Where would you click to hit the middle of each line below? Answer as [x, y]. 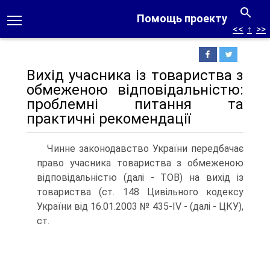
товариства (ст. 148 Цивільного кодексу [140, 192]
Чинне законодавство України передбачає [145, 149]
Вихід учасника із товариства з [135, 75]
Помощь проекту [182, 18]
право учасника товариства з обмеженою [140, 163]
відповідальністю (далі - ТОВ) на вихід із [140, 177]
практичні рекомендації [108, 119]
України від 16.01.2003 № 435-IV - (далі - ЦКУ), [140, 206]
